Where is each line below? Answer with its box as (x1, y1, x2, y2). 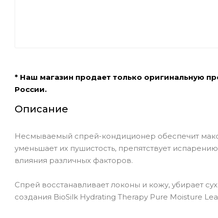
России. (15, 84, 47, 94)
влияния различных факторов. (15, 155, 133, 165)
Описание (15, 103, 68, 115)
